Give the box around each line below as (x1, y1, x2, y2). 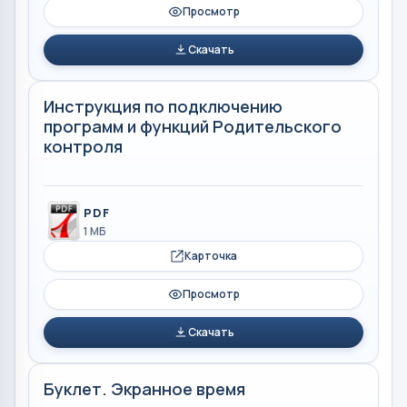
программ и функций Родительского (44, 115, 342, 137)
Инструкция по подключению (44, 95, 283, 117)
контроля (44, 135, 123, 157)
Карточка (184, 247, 237, 263)
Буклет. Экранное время (44, 377, 245, 400)
